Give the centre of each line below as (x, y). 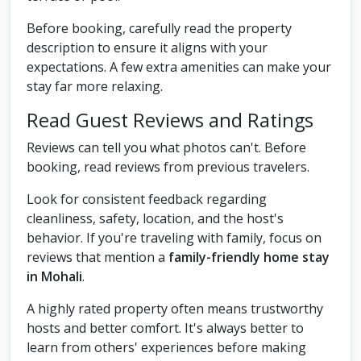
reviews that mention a (98, 257)
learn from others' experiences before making (166, 348)
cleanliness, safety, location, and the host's (155, 219)
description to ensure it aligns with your (147, 48)
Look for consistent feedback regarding (147, 199)
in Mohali (54, 277)
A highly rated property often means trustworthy (175, 309)
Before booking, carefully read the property (159, 29)
